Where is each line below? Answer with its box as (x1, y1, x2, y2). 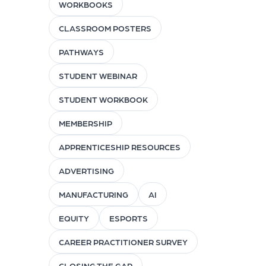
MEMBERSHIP (58, 118, 112, 128)
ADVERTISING (58, 166, 114, 176)
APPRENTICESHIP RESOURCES (58, 142, 180, 152)
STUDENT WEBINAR (58, 71, 137, 81)
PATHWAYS (58, 47, 104, 57)
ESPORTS (109, 213, 148, 223)
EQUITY (58, 213, 89, 223)
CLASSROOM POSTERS (58, 23, 151, 33)
